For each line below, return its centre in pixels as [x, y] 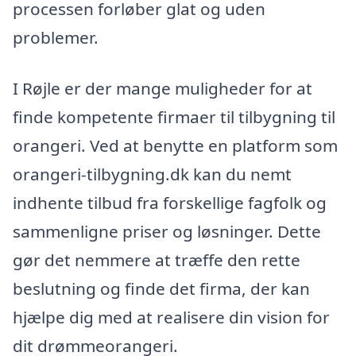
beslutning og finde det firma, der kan [161, 289]
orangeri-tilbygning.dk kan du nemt [152, 174]
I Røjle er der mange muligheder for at [163, 89]
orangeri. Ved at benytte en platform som [175, 146]
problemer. [56, 38]
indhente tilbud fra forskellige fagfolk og [170, 203]
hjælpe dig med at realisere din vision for [171, 317]
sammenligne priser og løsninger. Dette [167, 232]
